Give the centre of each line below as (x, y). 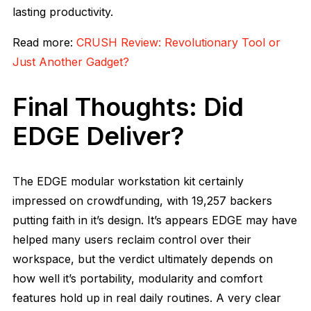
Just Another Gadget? (71, 61)
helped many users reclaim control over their (132, 239)
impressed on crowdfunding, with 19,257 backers (142, 200)
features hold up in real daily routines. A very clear (147, 297)
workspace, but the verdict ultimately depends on (143, 259)
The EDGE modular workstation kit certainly (128, 181)
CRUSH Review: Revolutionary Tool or (178, 42)
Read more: (44, 42)
